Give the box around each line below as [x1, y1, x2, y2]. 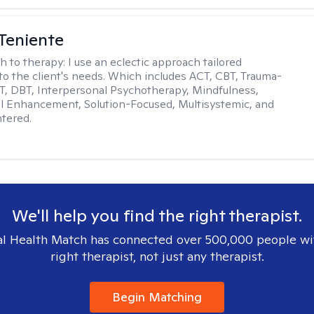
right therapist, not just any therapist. [50, 248, 264, 264]
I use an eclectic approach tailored [68, 55, 243, 69]
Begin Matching [112, 289, 202, 305]
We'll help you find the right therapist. [12, 205, 302, 226]
